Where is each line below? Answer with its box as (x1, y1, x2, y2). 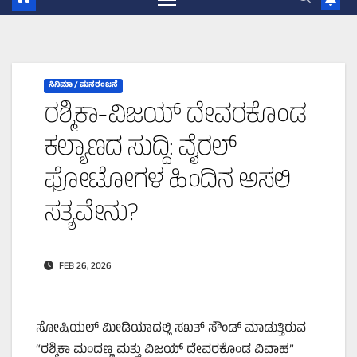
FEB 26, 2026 (57, 258, 112, 275)
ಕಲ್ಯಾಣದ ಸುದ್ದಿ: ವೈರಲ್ (44, 129, 236, 172)
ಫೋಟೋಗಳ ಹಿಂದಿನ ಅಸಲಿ (44, 162, 290, 205)
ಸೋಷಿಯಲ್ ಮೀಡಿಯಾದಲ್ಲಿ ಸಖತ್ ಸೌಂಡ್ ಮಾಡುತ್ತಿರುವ (36, 318, 306, 339)
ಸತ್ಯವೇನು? (44, 194, 137, 237)
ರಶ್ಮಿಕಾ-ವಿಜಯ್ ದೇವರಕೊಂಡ (44, 96, 306, 139)
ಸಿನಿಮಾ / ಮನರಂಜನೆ (49, 79, 118, 93)
